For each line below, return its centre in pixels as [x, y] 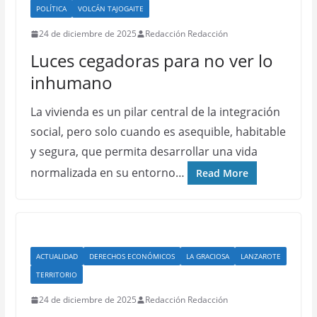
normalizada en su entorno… [107, 173]
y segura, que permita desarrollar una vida [144, 151]
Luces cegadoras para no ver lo [151, 60]
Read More [222, 173]
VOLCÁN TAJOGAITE [110, 8]
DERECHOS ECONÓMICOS [132, 256]
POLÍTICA [51, 8]
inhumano [71, 82]
